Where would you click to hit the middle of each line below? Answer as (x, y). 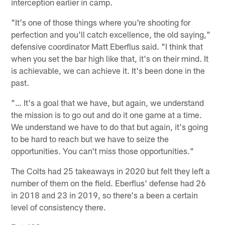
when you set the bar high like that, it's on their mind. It (110, 59)
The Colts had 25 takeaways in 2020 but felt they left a (111, 171)
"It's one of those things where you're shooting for (101, 22)
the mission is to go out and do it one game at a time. (107, 115)
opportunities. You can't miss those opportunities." (103, 151)
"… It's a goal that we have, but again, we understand (108, 103)
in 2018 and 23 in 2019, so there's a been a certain (105, 195)
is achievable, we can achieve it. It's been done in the (108, 71)
